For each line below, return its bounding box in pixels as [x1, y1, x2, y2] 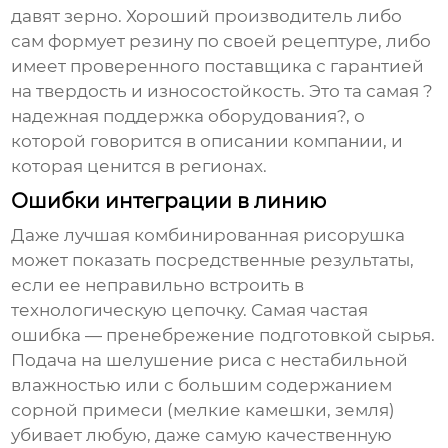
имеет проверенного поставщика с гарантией [11, 56, 425, 77]
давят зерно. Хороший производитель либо [11, 6, 403, 27]
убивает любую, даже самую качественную [11, 425, 393, 446]
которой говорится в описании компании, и [11, 131, 404, 152]
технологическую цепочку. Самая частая [11, 300, 369, 321]
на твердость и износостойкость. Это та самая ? [11, 81, 434, 102]
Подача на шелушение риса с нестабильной [11, 350, 409, 371]
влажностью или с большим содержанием [11, 375, 393, 396]
